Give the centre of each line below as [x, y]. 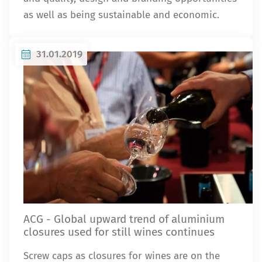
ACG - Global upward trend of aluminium [124, 219]
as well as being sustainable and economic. [121, 15]
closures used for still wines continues [119, 232]
